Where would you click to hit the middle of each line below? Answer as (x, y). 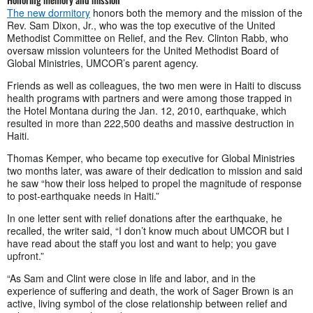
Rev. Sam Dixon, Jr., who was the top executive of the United (141, 25)
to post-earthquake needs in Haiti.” (85, 195)
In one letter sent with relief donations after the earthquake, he (145, 218)
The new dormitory (49, 12)
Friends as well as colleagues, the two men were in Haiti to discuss (154, 85)
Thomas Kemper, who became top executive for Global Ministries (151, 158)
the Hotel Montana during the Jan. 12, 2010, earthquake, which (147, 110)
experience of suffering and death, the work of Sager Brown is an (150, 290)
